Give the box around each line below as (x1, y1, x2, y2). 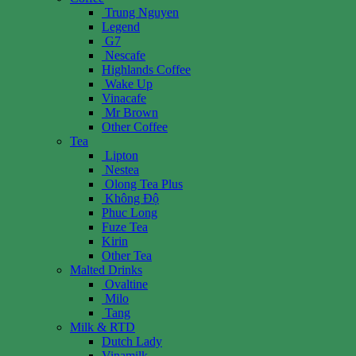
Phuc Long (102, 205, 157, 219)
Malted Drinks (70, 262, 142, 277)
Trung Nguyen (105, 5, 179, 19)
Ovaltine (105, 277, 148, 291)
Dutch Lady (102, 334, 162, 348)
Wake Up (105, 76, 153, 91)
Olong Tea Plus (105, 176, 183, 191)
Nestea (105, 162, 139, 176)
